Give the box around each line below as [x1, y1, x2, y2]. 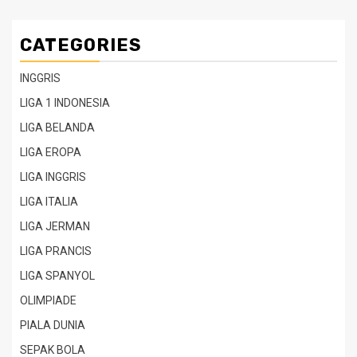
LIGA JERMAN [20, 219, 90, 233]
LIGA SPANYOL [20, 269, 95, 282]
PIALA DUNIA [20, 318, 85, 331]
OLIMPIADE [20, 293, 76, 307]
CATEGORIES [20, 33, 142, 56]
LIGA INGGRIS [20, 170, 86, 183]
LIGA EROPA [20, 145, 81, 159]
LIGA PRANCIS [20, 244, 92, 257]
